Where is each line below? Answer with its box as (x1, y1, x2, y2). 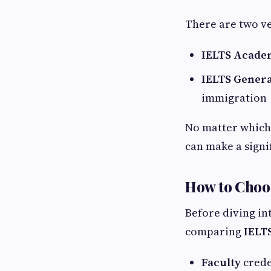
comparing (185, 224, 244, 239)
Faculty (201, 255, 243, 270)
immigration (201, 90, 267, 105)
